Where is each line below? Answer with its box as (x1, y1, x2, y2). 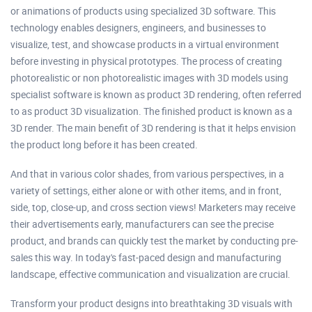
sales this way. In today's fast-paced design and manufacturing (10, 251, 281, 264)
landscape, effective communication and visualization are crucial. (10, 267, 290, 281)
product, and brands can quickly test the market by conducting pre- (10, 234, 298, 247)
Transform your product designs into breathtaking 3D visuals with (10, 297, 292, 310)
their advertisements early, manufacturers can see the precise (10, 217, 274, 231)
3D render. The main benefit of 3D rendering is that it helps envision (10, 121, 296, 134)
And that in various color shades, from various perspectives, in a (10, 167, 284, 180)
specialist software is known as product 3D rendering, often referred (10, 88, 302, 101)
